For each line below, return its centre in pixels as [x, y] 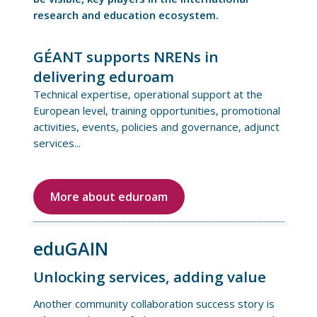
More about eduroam [109, 196]
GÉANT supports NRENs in [126, 57]
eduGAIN [70, 248]
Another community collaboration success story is [154, 304]
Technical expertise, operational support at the [148, 94]
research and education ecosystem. [126, 15]
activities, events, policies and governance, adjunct [156, 127]
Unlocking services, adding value [149, 276]
